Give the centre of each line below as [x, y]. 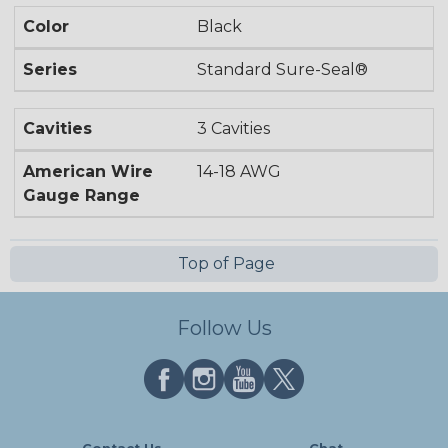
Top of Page [224, 264]
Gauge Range [81, 196]
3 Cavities [234, 129]
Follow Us [224, 328]
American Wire [88, 172]
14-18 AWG [239, 172]
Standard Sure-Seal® [283, 70]
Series [50, 70]
